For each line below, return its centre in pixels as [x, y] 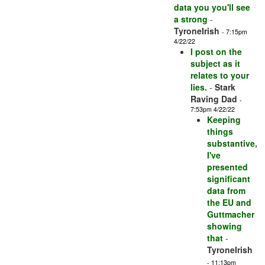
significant [229, 179]
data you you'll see [212, 7]
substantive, [232, 143]
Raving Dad [214, 99]
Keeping [224, 120]
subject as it [215, 64]
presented [227, 167]
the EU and [229, 203]
